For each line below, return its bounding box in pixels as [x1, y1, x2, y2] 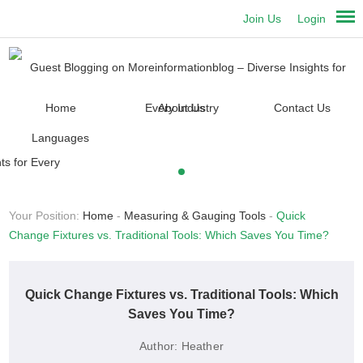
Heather [181, 340, 224, 353]
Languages [32, 131, 90, 145]
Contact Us [273, 101, 331, 115]
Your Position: [9, 209, 83, 223]
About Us [157, 101, 205, 115]
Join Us [243, 12, 282, 25]
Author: [139, 340, 178, 353]
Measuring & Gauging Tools [124, 209, 267, 223]
